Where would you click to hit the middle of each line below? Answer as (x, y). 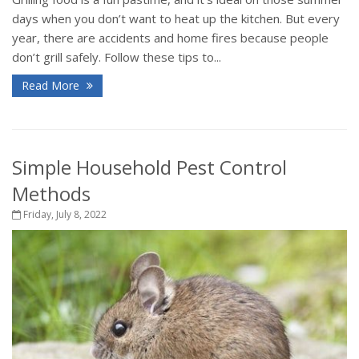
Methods (51, 194)
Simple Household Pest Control (149, 167)
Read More (52, 86)
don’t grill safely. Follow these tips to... (117, 57)
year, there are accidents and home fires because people (170, 38)
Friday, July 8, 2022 (64, 215)
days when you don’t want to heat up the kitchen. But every (176, 19)
